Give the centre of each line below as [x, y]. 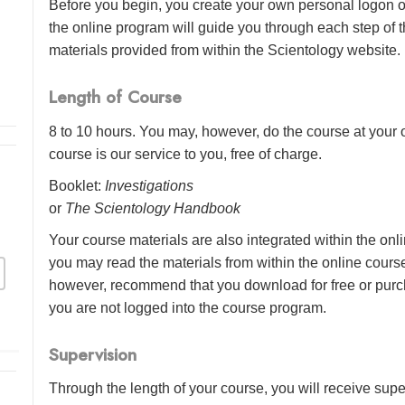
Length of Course [116, 98]
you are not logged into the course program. [188, 307]
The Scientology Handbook [153, 208]
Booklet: [77, 185]
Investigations [150, 185]
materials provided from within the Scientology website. [225, 50]
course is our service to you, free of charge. [186, 154]
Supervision [93, 354]
